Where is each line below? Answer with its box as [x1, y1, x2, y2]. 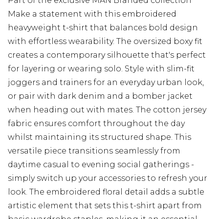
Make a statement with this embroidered [8, 9, 176, 19]
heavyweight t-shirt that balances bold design [8, 22, 198, 32]
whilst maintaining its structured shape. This [8, 132, 191, 142]
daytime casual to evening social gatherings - [8, 159, 194, 169]
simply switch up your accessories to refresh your [8, 173, 207, 183]
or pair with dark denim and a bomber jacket [8, 91, 193, 101]
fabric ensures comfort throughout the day [8, 118, 185, 128]
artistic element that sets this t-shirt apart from [8, 200, 202, 210]
